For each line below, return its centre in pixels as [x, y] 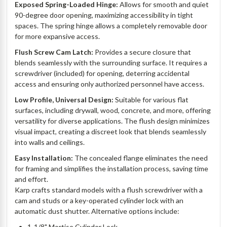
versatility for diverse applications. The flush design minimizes [112, 121]
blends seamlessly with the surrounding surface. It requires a [111, 63]
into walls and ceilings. [51, 142]
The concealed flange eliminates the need [141, 158]
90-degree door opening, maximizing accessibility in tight [104, 15]
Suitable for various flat [151, 100]
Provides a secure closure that [142, 52]
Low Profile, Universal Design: [64, 100]
